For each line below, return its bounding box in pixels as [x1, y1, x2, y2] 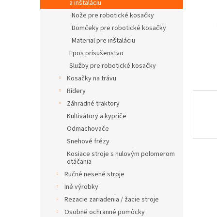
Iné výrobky [64, 182, 98, 192]
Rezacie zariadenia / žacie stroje [64, 195, 159, 204]
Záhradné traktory [67, 99, 120, 108]
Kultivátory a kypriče [67, 111, 126, 121]
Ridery [67, 86, 86, 96]
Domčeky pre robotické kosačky [72, 23, 166, 33]
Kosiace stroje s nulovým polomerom [67, 149, 175, 159]
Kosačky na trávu [67, 74, 116, 83]
